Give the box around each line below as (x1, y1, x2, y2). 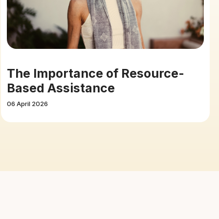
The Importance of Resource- (7, 66, 184, 81)
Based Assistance (7, 80, 115, 95)
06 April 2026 (7, 99, 48, 108)
